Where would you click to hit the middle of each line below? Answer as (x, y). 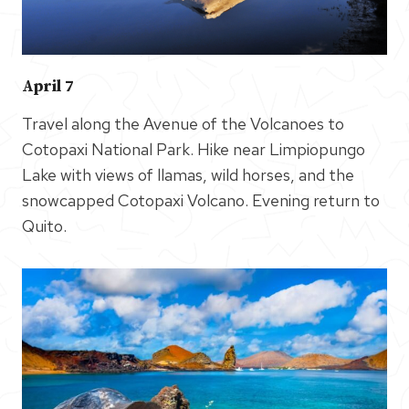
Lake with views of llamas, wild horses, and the (188, 174)
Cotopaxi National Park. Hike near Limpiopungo (194, 149)
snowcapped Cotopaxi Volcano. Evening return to (201, 200)
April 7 (48, 86)
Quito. (44, 225)
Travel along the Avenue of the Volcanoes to (183, 123)
